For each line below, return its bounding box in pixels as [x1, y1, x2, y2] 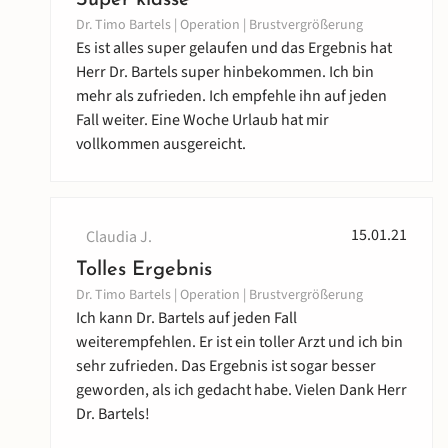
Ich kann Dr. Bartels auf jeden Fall [76, 307, 297, 330]
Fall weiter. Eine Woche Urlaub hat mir [76, 109, 329, 132]
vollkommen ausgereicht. [76, 133, 246, 156]
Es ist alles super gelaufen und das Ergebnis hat [76, 37, 392, 60]
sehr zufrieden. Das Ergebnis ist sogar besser [76, 355, 376, 378]
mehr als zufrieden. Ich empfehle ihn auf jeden [76, 85, 387, 108]
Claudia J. [86, 226, 152, 249]
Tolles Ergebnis [76, 260, 212, 281]
